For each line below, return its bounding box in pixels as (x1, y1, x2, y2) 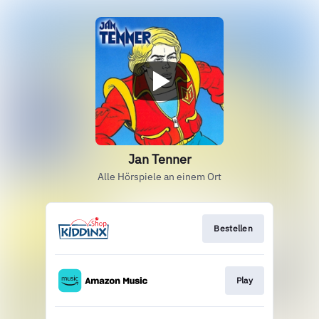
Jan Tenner (127, 151, 192, 167)
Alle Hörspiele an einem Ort (98, 170, 221, 183)
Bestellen (214, 223, 253, 234)
